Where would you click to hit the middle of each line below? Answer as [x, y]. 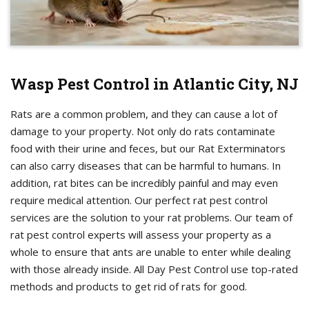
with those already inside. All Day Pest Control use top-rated [154, 269]
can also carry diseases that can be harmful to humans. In [146, 166]
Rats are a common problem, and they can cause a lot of [144, 114]
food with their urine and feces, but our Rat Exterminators [148, 149]
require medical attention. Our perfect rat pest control [139, 200]
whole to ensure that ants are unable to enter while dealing [151, 252]
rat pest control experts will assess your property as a [141, 235]
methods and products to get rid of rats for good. [129, 287]
